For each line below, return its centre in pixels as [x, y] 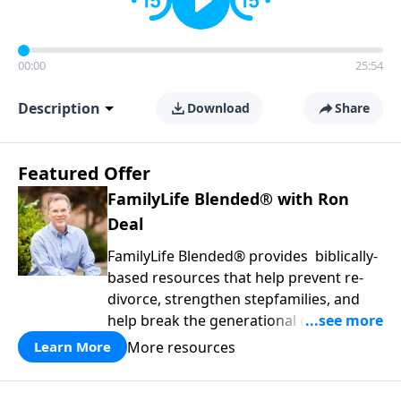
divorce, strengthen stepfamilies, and [234, 299]
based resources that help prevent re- [235, 277]
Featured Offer [84, 173]
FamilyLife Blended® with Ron [228, 199]
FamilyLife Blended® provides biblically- [243, 256]
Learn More [73, 346]
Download [218, 108]
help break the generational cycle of [229, 320]
